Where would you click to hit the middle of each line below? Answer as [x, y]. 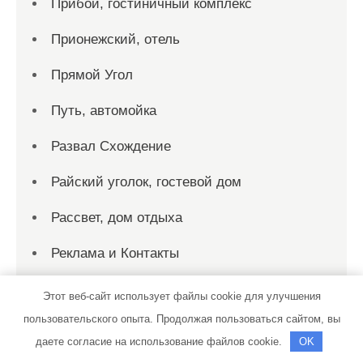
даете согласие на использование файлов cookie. [160, 342]
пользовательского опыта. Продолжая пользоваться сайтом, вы [181, 319]
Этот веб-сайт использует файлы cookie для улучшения [181, 296]
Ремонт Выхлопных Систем [139, 325]
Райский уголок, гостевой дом [146, 182]
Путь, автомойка [104, 111]
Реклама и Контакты [115, 253]
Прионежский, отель [115, 39]
